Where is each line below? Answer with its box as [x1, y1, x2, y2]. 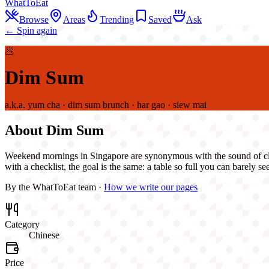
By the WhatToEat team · [5, 181, 101, 192]
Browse [19, 14, 49, 25]
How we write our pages [104, 181, 198, 192]
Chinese [29, 229, 59, 240]
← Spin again [5, 25, 57, 35]
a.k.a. [5, 99, 28, 110]
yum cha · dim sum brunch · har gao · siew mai [28, 99, 207, 110]
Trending [100, 14, 134, 25]
